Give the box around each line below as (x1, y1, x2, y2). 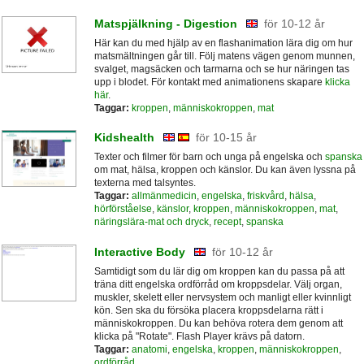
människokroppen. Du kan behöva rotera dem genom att (93, 317, 343, 329)
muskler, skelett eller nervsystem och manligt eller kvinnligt (93, 291, 351, 303)
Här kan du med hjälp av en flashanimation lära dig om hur (93, 37, 353, 50)
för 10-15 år (195, 131, 257, 145)
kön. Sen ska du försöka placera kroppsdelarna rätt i (93, 304, 323, 316)
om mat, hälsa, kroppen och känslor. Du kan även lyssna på (93, 164, 356, 176)
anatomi (131, 343, 167, 355)
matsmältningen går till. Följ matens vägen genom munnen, (93, 50, 355, 63)
